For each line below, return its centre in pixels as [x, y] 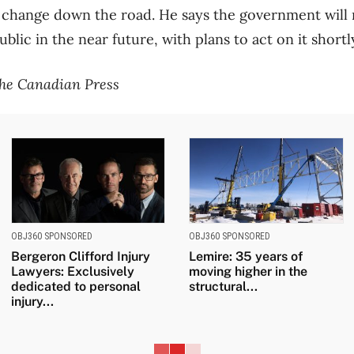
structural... [223, 287]
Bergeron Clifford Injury [80, 257]
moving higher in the [248, 272]
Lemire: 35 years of [246, 257]
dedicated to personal [75, 287]
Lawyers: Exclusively [72, 272]
